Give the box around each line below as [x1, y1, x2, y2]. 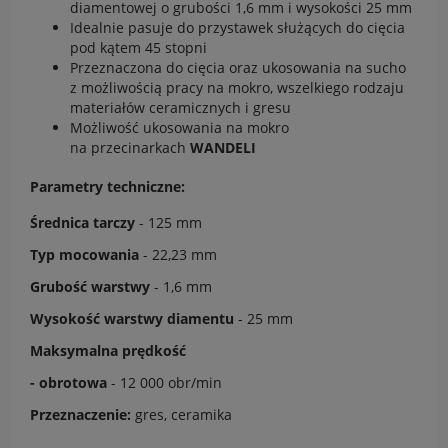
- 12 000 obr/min [107, 373, 222, 393]
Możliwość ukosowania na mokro [70, 117, 289, 137]
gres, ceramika [131, 405, 232, 425]
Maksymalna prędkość [30, 341, 186, 361]
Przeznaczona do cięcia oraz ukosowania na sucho [70, 57, 406, 77]
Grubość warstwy [30, 277, 150, 297]
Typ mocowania [30, 245, 139, 265]
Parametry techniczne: [30, 176, 185, 196]
